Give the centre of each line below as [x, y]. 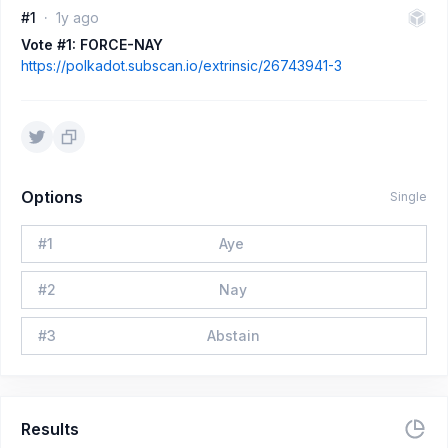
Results [50, 429]
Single [408, 196]
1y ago [77, 17]
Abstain [233, 335]
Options [52, 197]
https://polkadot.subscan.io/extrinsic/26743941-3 [181, 65]
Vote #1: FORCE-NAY [92, 44]
